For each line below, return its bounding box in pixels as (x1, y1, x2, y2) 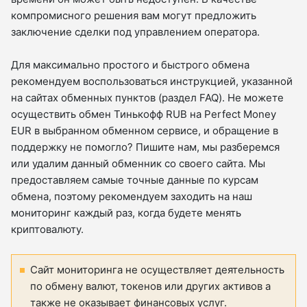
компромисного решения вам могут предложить (11, 9, 256, 23)
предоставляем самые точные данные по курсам (11, 173, 258, 187)
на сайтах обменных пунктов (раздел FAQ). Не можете (11, 91, 284, 105)
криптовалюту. (11, 223, 84, 236)
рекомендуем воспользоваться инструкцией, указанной (11, 75, 293, 88)
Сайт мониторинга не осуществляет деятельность (30, 263, 284, 277)
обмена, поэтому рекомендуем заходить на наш (11, 190, 252, 204)
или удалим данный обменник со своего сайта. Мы (11, 157, 265, 171)
